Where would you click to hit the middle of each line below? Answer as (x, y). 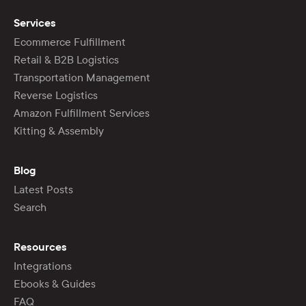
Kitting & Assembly (59, 130)
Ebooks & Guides (55, 283)
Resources (40, 247)
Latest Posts (43, 189)
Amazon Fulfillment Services (82, 113)
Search (30, 207)
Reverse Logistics (56, 95)
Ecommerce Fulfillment (70, 42)
